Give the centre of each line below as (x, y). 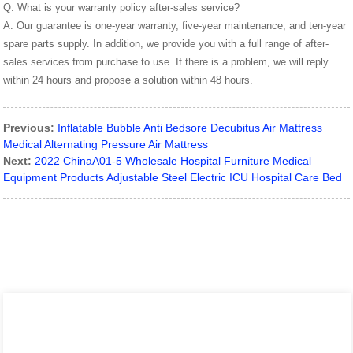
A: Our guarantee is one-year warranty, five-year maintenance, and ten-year (175, 25)
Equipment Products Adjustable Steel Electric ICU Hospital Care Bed (173, 177)
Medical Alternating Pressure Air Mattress (106, 144)
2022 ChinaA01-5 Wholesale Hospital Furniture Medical (173, 160)
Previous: (29, 127)
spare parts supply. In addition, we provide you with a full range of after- (166, 43)
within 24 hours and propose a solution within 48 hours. (128, 80)
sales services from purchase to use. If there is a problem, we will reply (166, 61)
